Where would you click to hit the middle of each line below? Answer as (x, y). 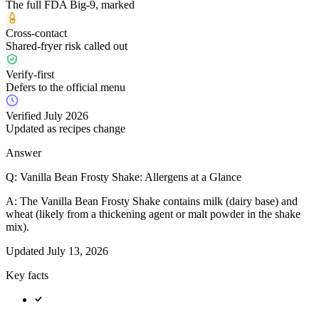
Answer (23, 153)
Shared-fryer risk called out (67, 46)
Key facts (27, 276)
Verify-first (30, 75)
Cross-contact (36, 33)
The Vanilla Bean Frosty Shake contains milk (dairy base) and (159, 202)
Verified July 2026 (47, 116)
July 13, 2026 (78, 251)
